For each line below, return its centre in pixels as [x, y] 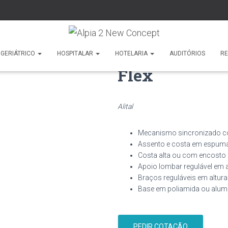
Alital [125, 106]
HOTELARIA [132, 53]
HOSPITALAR [76, 53]
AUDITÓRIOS [187, 53]
